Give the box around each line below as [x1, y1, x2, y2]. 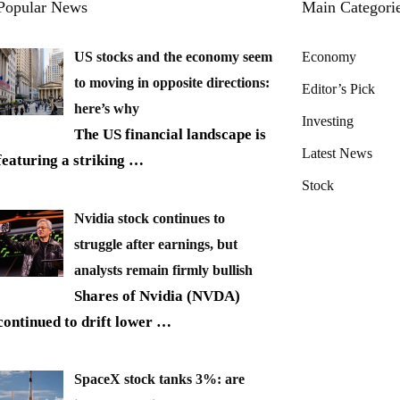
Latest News [302, 146, 372, 162]
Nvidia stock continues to [74, 210, 225, 226]
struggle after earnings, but [74, 236, 237, 252]
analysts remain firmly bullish [74, 262, 253, 278]
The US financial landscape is [74, 126, 266, 144]
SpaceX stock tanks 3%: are [74, 371, 245, 387]
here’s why [74, 101, 139, 117]
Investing [302, 113, 354, 129]
